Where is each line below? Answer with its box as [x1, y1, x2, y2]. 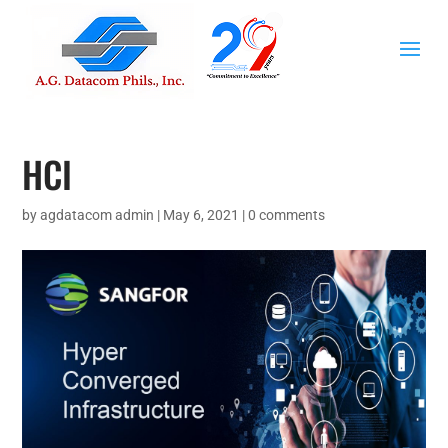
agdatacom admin [40, 207, 155, 223]
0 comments [248, 207, 326, 223]
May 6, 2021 [163, 207, 240, 223]
